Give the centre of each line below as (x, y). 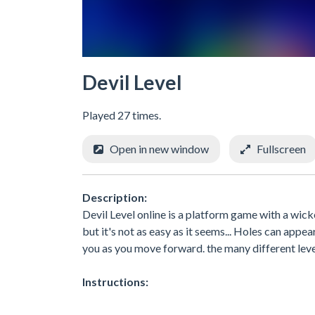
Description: (115, 197)
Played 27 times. (122, 115)
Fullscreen (281, 148)
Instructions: (115, 281)
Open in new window (159, 148)
